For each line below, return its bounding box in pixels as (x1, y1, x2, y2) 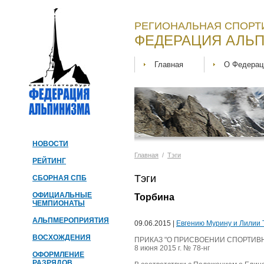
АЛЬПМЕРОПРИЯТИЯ (32, 216, 109, 225)
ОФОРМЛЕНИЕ (32, 250, 84, 259)
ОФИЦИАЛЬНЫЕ (32, 191, 92, 199)
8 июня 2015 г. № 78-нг (134, 244, 210, 253)
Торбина (134, 192, 174, 203)
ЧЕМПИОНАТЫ (32, 199, 85, 207)
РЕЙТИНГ (32, 157, 66, 165)
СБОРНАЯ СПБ (32, 174, 87, 182)
